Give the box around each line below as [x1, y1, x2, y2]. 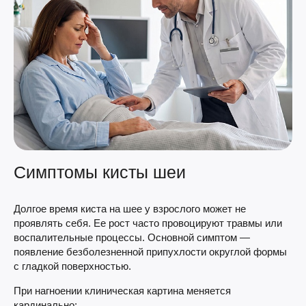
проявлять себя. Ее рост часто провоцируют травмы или [14, 217, 282, 229]
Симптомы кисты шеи [14, 162, 186, 182]
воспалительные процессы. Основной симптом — [14, 231, 250, 243]
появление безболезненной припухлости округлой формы [14, 245, 287, 258]
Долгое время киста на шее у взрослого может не [14, 202, 246, 214]
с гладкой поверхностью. [14, 260, 131, 272]
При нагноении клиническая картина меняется [14, 284, 231, 296]
